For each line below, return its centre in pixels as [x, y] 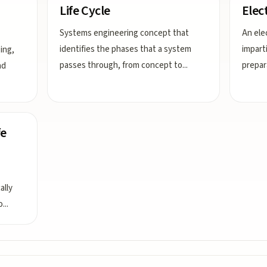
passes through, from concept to [121, 65]
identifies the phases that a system [126, 49]
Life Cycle [85, 11]
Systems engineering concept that [125, 33]
